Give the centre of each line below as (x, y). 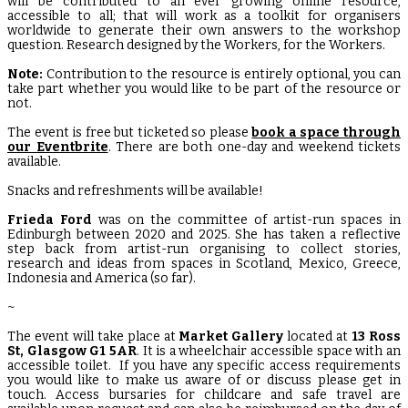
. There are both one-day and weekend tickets (254, 147)
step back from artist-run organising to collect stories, (204, 249)
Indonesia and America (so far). (103, 278)
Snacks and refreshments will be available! (137, 191)
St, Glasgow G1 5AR (72, 351)
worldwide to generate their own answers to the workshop (204, 31)
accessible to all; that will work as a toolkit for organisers (204, 16)
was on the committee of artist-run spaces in (246, 220)
